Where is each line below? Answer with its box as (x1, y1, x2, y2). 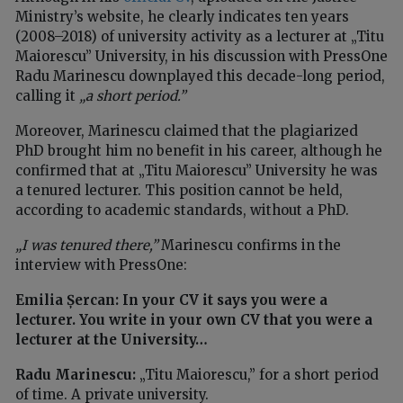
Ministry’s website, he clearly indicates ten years (15, 8, 349, 26)
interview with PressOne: (15, 256, 187, 274)
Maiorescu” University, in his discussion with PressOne (15, 48, 388, 66)
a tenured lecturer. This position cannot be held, (15, 182, 343, 200)
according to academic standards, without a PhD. (15, 201, 349, 219)
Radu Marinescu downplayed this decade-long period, (15, 67, 385, 85)
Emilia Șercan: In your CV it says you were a (15, 291, 327, 309)
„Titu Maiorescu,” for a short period (136, 366, 379, 384)
